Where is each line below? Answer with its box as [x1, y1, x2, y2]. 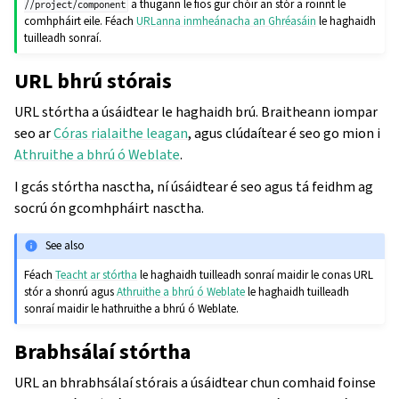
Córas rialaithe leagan [53, 123, 188, 142]
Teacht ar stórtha [55, 266, 138, 282]
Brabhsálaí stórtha [14, 337, 191, 366]
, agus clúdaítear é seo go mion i [188, 123, 380, 142]
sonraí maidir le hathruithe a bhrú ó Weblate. [24, 300, 240, 316]
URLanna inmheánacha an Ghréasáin [136, 12, 317, 28]
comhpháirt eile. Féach [24, 12, 137, 28]
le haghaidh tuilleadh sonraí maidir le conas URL [137, 266, 374, 282]
